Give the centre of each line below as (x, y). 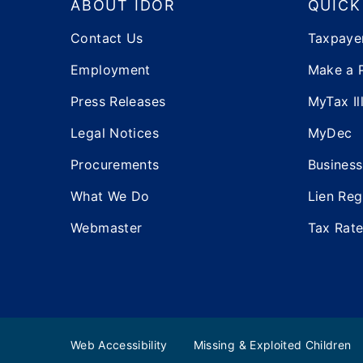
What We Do (110, 196)
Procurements (115, 164)
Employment (111, 69)
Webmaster (107, 227)
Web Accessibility (119, 345)
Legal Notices (115, 132)
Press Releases (118, 101)
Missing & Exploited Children (272, 345)
